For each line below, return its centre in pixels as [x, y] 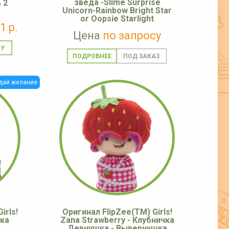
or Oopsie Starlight [117, 19]
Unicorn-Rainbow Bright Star [117, 10]
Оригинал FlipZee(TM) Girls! [117, 212]
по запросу [132, 36]
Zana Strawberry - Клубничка [117, 220]
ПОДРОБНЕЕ [92, 56]
